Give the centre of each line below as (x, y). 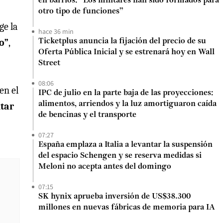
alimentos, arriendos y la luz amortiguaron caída (127, 104)
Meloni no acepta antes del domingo (105, 167)
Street (49, 63)
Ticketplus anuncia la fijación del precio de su (122, 41)
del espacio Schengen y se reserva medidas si (120, 156)
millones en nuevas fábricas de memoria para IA (127, 208)
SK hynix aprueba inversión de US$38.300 (114, 197)
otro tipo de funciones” (81, 11)
